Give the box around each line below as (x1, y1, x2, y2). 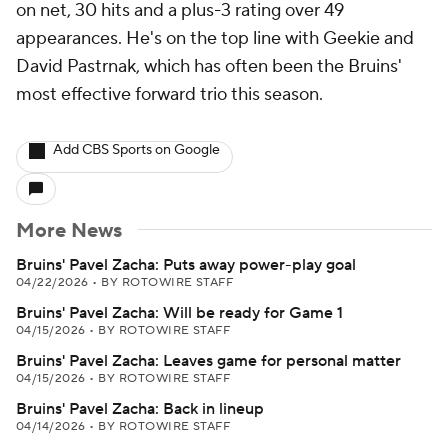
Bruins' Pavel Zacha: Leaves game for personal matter (16, 351, 401, 371)
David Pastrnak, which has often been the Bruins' (16, 55, 402, 78)
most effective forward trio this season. (16, 83, 323, 106)
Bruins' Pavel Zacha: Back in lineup (16, 399, 264, 419)
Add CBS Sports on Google (53, 141, 220, 159)
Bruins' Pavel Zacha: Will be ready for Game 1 (16, 303, 343, 323)
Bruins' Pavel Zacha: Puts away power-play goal (16, 255, 356, 275)
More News (16, 218, 122, 244)
